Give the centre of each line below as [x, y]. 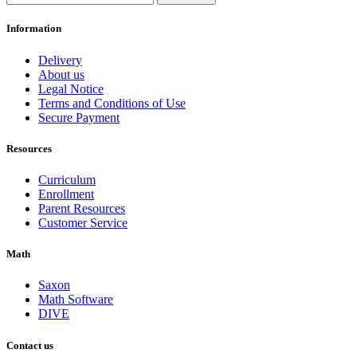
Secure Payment [79, 117]
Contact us [30, 345]
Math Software [76, 300]
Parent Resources [82, 208]
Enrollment [66, 194]
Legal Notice [71, 88]
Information [34, 29]
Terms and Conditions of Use [112, 103]
